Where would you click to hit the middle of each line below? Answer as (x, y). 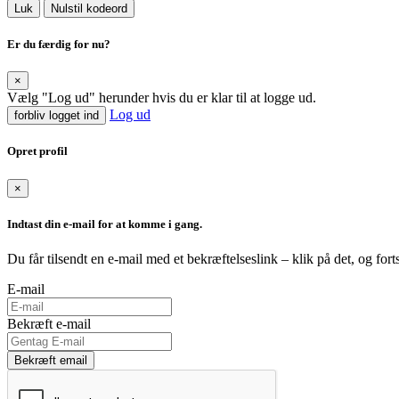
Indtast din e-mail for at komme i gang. (105, 224)
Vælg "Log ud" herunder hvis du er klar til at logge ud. (162, 98)
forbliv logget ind (57, 116)
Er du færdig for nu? (59, 44)
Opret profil (37, 151)
